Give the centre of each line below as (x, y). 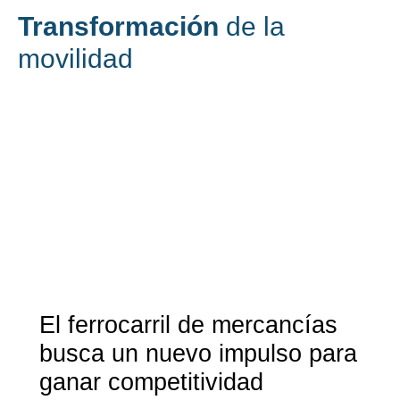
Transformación (122, 27)
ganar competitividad (151, 383)
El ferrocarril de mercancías (188, 325)
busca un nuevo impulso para (198, 354)
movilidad (75, 59)
